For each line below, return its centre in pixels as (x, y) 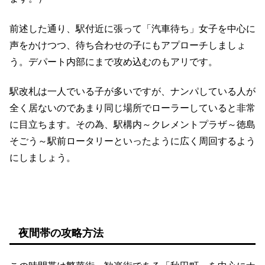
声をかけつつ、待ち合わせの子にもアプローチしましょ (128, 45)
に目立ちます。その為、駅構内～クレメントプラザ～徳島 (132, 125)
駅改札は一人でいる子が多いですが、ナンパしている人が (132, 92)
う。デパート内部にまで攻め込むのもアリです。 (114, 62)
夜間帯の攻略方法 (61, 233)
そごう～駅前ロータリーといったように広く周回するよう (132, 141)
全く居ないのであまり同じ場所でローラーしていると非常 (132, 108)
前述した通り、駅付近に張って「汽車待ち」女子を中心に (132, 28)
